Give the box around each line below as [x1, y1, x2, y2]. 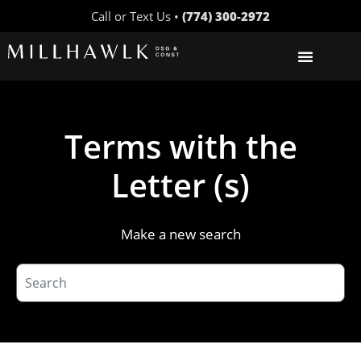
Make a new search [120, 225, 241, 243]
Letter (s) [111, 163, 250, 207]
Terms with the [64, 124, 297, 168]
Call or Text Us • [91, 8, 182, 24]
